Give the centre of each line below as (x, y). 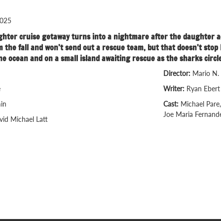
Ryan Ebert (203, 89)
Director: (178, 74)
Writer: (175, 89)
